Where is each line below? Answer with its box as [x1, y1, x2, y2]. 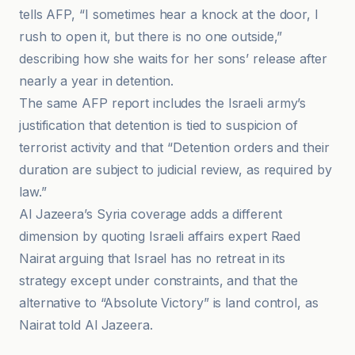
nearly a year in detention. [19, 73, 174, 89]
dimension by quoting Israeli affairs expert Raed [19, 228, 301, 244]
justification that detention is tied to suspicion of [19, 117, 298, 133]
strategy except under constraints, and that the [19, 273, 299, 288]
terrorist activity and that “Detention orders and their [19, 139, 330, 155]
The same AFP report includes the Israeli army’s [19, 95, 307, 111]
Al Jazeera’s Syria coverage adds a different [19, 206, 282, 222]
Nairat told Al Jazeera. [19, 317, 153, 333]
